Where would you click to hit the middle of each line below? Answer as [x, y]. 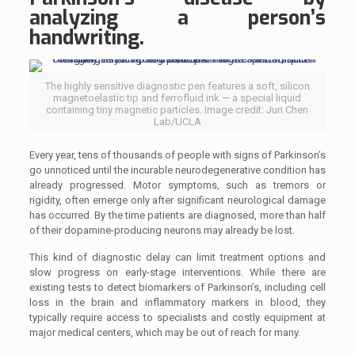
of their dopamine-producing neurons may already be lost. [162, 230]
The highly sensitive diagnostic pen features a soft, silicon [177, 86]
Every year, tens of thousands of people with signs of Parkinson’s [177, 155]
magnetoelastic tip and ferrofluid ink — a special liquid [177, 98]
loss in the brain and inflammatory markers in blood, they [177, 302]
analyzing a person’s [177, 18]
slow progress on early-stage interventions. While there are [177, 272]
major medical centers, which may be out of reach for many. [164, 332]
